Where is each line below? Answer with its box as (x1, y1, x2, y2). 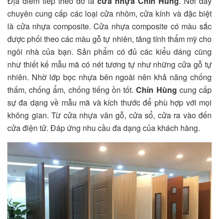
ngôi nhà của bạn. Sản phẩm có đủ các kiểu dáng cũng (7, 46, 212, 58)
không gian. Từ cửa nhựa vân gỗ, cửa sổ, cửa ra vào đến (7, 109, 212, 121)
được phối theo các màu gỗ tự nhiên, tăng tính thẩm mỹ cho (7, 33, 212, 45)
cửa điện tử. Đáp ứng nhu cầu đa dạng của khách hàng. (7, 122, 200, 134)
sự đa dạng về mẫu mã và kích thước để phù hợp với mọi (7, 97, 212, 109)
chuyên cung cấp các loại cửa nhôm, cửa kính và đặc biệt (7, 8, 212, 20)
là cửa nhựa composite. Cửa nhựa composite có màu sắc (7, 21, 212, 32)
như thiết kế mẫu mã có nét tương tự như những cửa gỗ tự (7, 59, 212, 70)
